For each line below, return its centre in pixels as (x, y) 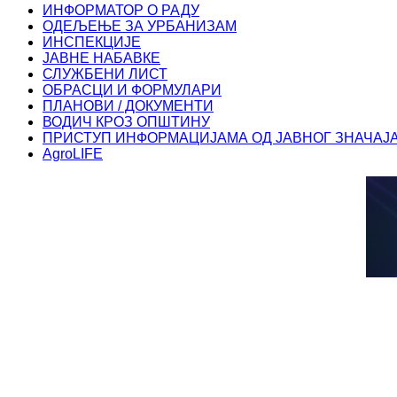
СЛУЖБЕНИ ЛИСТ (105, 74)
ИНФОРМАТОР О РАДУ (121, 11)
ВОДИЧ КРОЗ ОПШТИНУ (126, 122)
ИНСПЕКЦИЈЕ (92, 43)
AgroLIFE (73, 154)
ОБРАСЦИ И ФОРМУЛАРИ (132, 90)
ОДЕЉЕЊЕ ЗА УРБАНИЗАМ (140, 27)
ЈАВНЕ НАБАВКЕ (101, 58)
